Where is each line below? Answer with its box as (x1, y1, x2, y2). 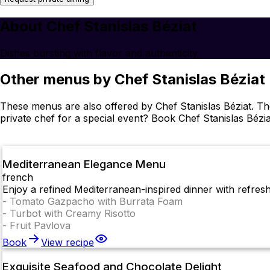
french (2, 171, 33, 184)
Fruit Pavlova (10, 219, 71, 232)
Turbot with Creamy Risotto (10, 207, 136, 220)
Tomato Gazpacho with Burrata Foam (10, 195, 183, 208)
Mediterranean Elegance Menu (2, 157, 166, 172)
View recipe (41, 236, 94, 249)
